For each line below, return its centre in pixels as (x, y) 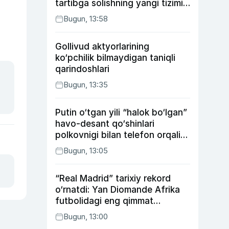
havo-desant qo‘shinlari (105, 124)
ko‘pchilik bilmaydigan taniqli (115, 58)
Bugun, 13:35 (86, 85)
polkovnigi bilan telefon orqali (118, 135)
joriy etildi (76, 14)
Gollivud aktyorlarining (102, 47)
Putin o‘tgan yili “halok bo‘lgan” (121, 112)
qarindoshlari (82, 69)
